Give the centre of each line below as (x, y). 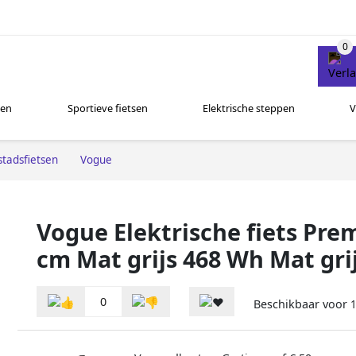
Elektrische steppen (248, 108)
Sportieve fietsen (107, 108)
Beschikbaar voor (302, 304)
